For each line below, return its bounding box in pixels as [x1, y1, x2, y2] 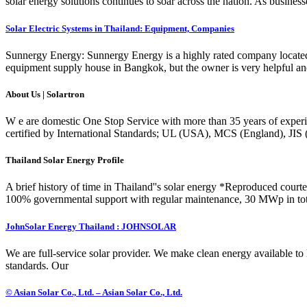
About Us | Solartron [5, 88, 84, 99]
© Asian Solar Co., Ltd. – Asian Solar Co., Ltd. [5, 286, 182, 297]
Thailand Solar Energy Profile [5, 155, 124, 166]
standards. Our [5, 259, 69, 271]
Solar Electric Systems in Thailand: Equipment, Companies [5, 23, 234, 34]
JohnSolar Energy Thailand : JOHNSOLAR [5, 221, 176, 232]
